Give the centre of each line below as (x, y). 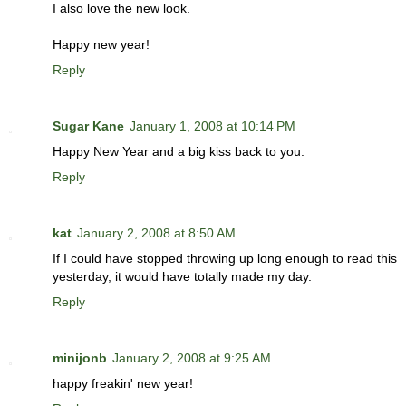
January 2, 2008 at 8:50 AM (156, 233)
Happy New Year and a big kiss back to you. (179, 152)
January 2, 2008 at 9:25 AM (192, 358)
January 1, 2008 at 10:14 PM (213, 126)
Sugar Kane (88, 126)
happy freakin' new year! (123, 384)
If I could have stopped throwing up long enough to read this (225, 259)
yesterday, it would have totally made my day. (182, 277)
